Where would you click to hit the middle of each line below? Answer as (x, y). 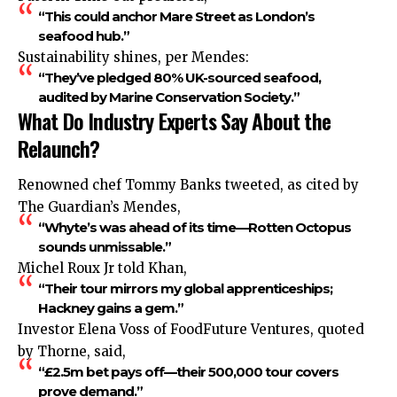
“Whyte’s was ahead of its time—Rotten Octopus (194, 228)
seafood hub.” (83, 35)
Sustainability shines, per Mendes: (133, 57)
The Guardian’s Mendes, (99, 207)
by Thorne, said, (72, 352)
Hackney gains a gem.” (110, 308)
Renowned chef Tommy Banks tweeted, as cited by (188, 185)
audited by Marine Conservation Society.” (168, 97)
